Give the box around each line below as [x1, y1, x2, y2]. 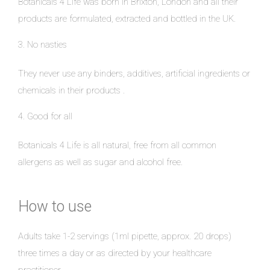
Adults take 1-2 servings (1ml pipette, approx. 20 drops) [18, 231, 231, 242]
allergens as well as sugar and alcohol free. [18, 157, 183, 168]
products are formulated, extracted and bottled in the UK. [18, 13, 236, 25]
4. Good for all [18, 111, 72, 122]
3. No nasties [18, 39, 67, 51]
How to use [18, 198, 92, 216]
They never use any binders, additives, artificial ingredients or [18, 68, 250, 80]
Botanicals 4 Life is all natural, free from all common [18, 140, 216, 151]
